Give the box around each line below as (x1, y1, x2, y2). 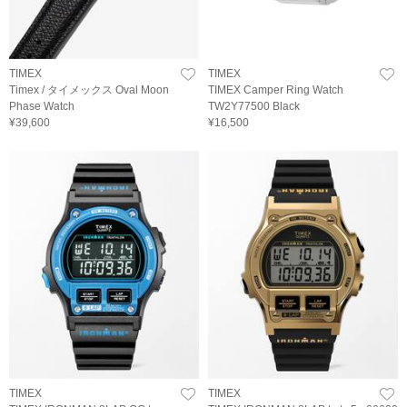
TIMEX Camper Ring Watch (208, 84, 343, 97)
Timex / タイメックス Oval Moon (9, 84, 169, 97)
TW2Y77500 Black (208, 100, 300, 114)
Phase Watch (9, 100, 74, 114)
